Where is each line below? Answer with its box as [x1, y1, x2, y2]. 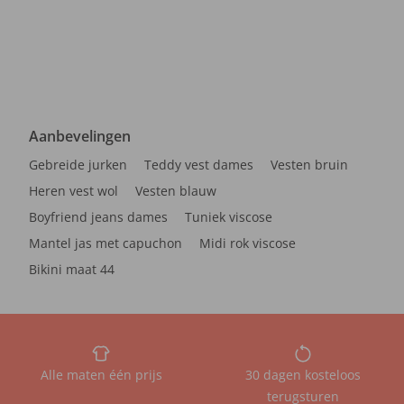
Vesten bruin [271, 156, 348, 173]
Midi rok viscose [199, 234, 296, 252]
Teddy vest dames [144, 156, 253, 173]
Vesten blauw [135, 182, 216, 199]
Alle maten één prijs [40, 366, 162, 383]
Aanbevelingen [29, 126, 131, 146]
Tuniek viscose [185, 208, 272, 225]
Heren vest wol [29, 182, 118, 199]
